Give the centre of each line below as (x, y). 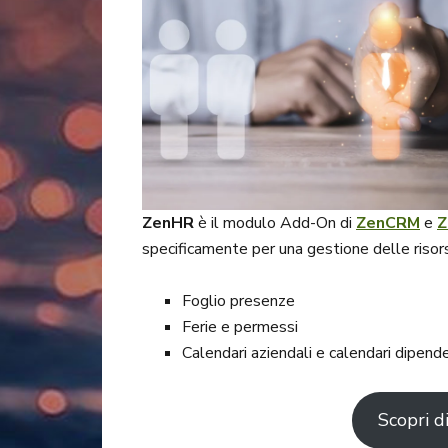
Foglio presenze (238, 300)
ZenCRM (388, 222)
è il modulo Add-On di (277, 222)
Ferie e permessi (240, 326)
